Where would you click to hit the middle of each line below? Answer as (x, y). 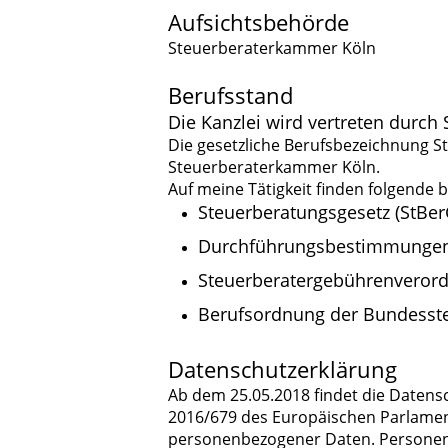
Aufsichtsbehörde (264, 22)
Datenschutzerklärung (282, 369)
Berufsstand (230, 95)
